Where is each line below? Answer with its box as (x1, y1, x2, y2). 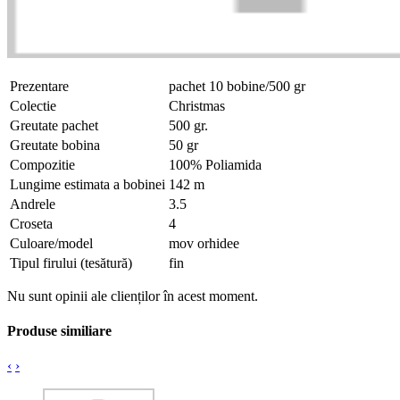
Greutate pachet (10, 117, 98, 133)
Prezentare (10, 78, 69, 94)
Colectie (10, 97, 56, 113)
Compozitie (10, 156, 75, 172)
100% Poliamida (169, 156, 262, 172)
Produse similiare (7, 322, 112, 338)
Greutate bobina (10, 137, 100, 153)
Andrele (10, 196, 55, 212)
